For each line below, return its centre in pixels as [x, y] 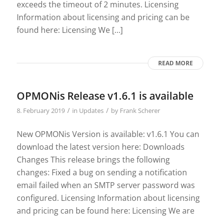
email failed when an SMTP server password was [106, 185]
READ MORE [176, 63]
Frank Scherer [140, 111]
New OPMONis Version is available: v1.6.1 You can [108, 134]
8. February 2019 [41, 111]
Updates [91, 111]
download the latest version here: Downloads [100, 147]
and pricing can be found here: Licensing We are [105, 210]
